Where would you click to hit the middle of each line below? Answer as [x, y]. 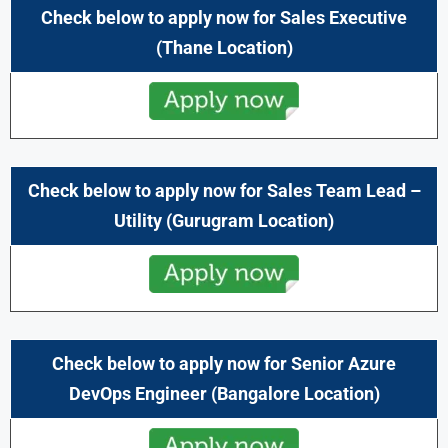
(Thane [184, 47]
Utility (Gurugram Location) [224, 220]
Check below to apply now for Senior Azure [224, 363]
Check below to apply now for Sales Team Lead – [224, 190]
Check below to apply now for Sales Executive [224, 17]
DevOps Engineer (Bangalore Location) [224, 393]
